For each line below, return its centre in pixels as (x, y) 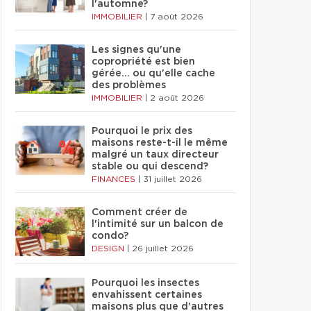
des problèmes (129, 85)
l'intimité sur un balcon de (158, 224)
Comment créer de (140, 212)
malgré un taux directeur (155, 155)
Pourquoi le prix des (142, 131)
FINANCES (115, 179)
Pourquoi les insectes (145, 283)
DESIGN (109, 249)
